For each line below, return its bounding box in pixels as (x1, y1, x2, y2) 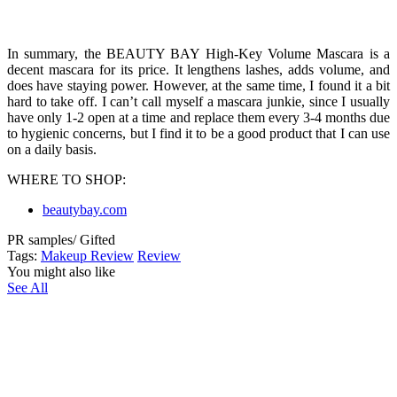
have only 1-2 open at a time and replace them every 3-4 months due (7, 109, 390, 125)
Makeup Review (41, 247, 134, 263)
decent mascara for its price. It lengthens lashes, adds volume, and (7, 61, 390, 77)
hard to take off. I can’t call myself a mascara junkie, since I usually (7, 93, 390, 109)
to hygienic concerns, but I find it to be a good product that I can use (7, 125, 390, 141)
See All (7, 279, 48, 295)
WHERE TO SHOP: (7, 171, 126, 187)
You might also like (7, 263, 115, 279)
